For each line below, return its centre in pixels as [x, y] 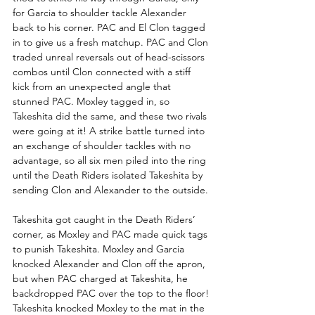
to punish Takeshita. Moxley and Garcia [100, 249]
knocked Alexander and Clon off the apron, [110, 263]
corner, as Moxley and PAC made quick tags [111, 234]
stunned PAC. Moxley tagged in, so [92, 101]
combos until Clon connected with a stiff [103, 71]
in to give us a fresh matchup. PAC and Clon [112, 42]
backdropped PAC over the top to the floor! [112, 293]
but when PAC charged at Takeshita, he [102, 278]
